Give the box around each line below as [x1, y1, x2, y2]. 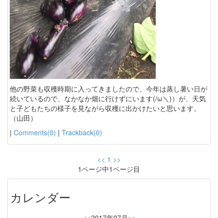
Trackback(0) [62, 127, 102, 138]
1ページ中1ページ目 [78, 164, 140, 174]
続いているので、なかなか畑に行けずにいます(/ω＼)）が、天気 [10, 93, 206, 104]
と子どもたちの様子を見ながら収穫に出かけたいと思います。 [10, 103, 200, 113]
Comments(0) [14, 127, 56, 138]
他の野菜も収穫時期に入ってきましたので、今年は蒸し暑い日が [10, 84, 207, 94]
